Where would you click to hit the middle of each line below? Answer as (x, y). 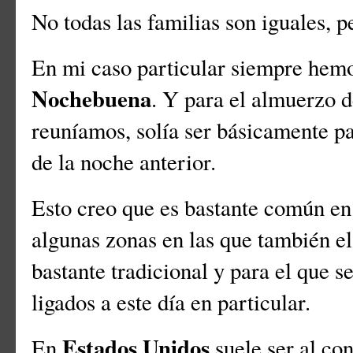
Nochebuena (91, 99)
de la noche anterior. (132, 162)
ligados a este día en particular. (175, 302)
